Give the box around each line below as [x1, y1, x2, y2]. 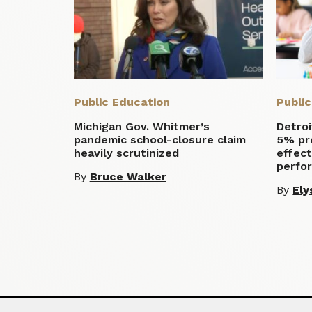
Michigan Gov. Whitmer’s [73, 120, 210, 134]
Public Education [73, 95, 170, 109]
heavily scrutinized [73, 146, 179, 160]
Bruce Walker [89, 170, 166, 184]
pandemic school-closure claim [73, 133, 246, 147]
